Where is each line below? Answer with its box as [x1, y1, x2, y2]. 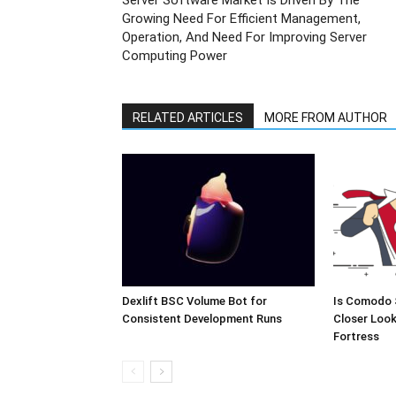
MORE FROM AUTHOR [264, 110, 387, 125]
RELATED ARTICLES [133, 110, 243, 125]
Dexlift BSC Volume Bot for [122, 294, 267, 308]
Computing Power [122, 48, 227, 64]
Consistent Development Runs [122, 312, 282, 325]
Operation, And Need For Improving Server [122, 29, 367, 45]
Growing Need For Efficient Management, [122, 11, 361, 27]
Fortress [333, 330, 379, 343]
